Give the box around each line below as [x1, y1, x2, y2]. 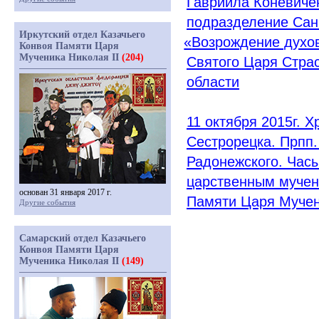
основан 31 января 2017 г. [19, 187, 112, 197]
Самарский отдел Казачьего [19, 233, 146, 244]
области [187, 74, 239, 90]
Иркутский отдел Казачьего [19, 29, 145, 40]
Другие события [19, 198, 75, 206]
